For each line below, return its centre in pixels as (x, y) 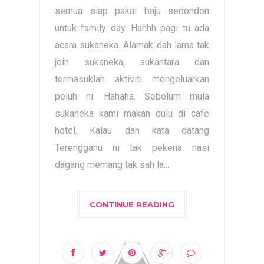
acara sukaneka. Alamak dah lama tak (132, 45)
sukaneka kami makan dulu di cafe (132, 113)
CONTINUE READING (132, 204)
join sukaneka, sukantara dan (132, 62)
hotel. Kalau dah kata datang (132, 131)
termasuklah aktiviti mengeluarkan (132, 79)
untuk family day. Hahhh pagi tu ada (132, 28)
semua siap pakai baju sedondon (132, 11)
